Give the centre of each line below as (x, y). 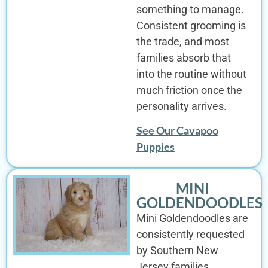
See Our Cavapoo (177, 130)
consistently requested (190, 234)
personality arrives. (181, 106)
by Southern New (177, 250)
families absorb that (183, 57)
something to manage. (190, 9)
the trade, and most (182, 41)
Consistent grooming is (191, 25)
